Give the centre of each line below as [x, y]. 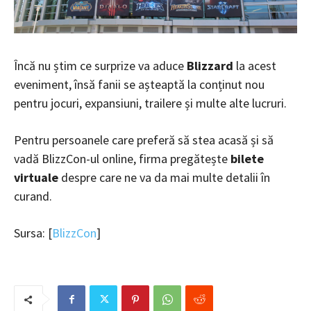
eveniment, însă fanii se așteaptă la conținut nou [139, 85]
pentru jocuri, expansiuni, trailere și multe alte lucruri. [150, 103]
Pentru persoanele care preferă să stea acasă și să [144, 140]
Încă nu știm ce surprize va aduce [100, 66]
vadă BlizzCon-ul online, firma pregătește [122, 159]
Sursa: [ [33, 233]
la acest [255, 66]
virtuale [36, 178]
